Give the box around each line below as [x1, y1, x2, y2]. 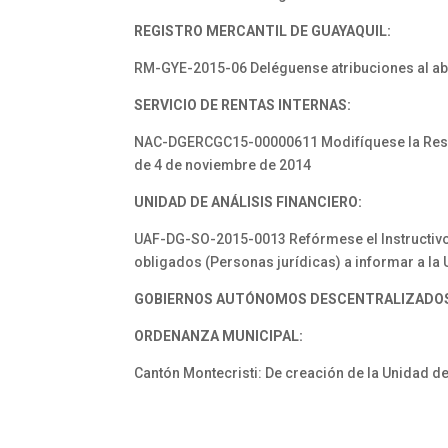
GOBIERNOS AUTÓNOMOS [134, 291, 311, 307]
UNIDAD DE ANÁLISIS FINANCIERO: [134, 194, 363, 210]
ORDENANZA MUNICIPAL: [134, 328, 304, 344]
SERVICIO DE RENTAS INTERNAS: [134, 97, 352, 113]
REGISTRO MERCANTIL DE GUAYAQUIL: [134, 23, 392, 39]
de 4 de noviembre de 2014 [134, 157, 312, 173]
